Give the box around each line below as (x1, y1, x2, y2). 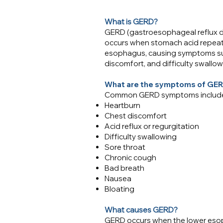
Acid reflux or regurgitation (105, 121, 199, 131)
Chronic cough (105, 153, 156, 162)
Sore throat (105, 142, 145, 152)
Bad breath (105, 163, 144, 173)
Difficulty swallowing (105, 132, 177, 141)
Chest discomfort (105, 111, 167, 120)
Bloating (105, 184, 134, 194)
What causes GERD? (105, 205, 178, 215)
